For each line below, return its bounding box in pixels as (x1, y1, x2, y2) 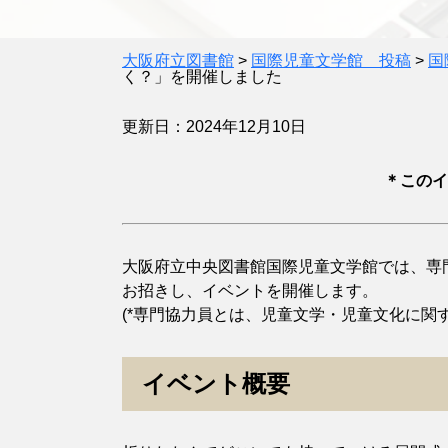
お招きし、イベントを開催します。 (122, 282, 378, 299)
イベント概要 (142, 370, 290, 397)
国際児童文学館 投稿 (251, 52, 411, 69)
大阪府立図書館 (122, 52, 234, 69)
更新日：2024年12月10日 (122, 118, 306, 135)
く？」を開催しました (122, 68, 282, 85)
